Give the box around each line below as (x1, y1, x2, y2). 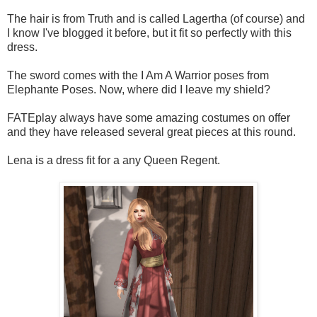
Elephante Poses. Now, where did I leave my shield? (7, 83, 270, 96)
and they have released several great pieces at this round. (7, 125, 296, 138)
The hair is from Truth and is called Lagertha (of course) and (7, 12, 305, 25)
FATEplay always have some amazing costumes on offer (7, 111, 290, 124)
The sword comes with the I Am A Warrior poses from (7, 69, 269, 81)
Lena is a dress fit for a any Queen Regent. (7, 154, 220, 166)
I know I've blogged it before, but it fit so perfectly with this (7, 26, 292, 39)
